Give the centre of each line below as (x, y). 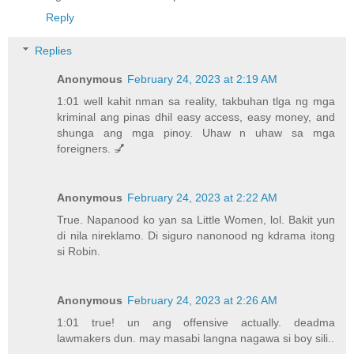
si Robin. (79, 252)
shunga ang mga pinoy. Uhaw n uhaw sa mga (196, 133)
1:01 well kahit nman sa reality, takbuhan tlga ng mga (196, 102)
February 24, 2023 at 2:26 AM (203, 301)
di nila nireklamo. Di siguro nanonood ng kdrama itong (196, 236)
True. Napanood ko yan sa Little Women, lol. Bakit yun (196, 220)
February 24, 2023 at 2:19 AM (203, 79)
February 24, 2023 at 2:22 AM (203, 198)
